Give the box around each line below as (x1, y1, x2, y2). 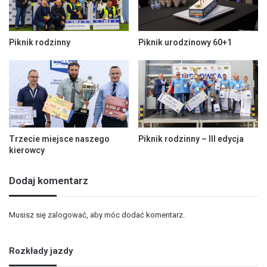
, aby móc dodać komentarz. (86, 210, 185, 220)
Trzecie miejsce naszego (9, 134, 110, 144)
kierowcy (9, 145, 45, 156)
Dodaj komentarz (9, 175, 88, 187)
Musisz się (9, 210, 48, 220)
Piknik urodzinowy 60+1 (138, 37, 232, 47)
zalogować (48, 210, 86, 220)
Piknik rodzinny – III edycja (138, 134, 244, 144)
